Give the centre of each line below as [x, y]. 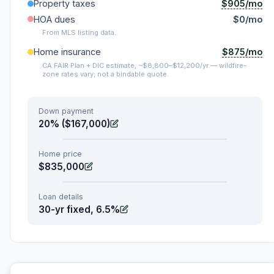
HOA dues [54, 19]
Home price [60, 154]
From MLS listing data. [79, 32]
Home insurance [67, 52]
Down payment [66, 111]
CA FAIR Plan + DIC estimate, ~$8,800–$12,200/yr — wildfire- [144, 65]
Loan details [61, 196]
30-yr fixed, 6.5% [79, 209]
